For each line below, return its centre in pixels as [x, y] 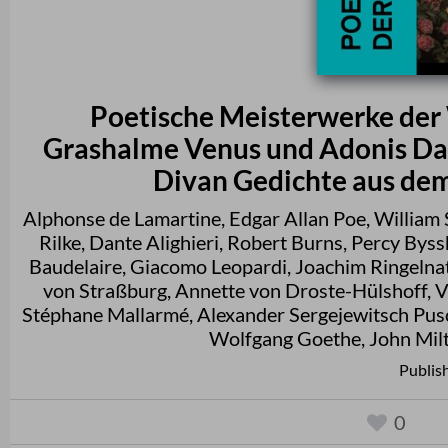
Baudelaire [75, 265]
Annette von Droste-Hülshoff [300, 289]
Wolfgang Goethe [285, 337]
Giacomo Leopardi [208, 265]
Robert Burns [285, 241]
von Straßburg [104, 289]
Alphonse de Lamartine [122, 217]
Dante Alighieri [154, 241]
